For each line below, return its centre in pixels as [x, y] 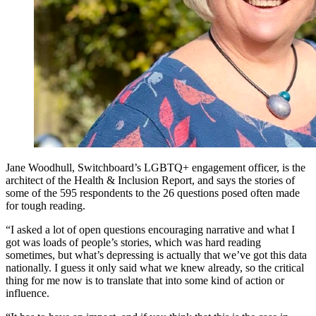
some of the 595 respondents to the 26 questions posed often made [153, 193]
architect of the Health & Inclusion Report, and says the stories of [150, 181]
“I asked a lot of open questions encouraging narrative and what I [150, 230]
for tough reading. [45, 206]
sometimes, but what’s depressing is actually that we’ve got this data [156, 255]
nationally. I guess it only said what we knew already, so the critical [155, 268]
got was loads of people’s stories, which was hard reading [133, 243]
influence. [28, 293]
